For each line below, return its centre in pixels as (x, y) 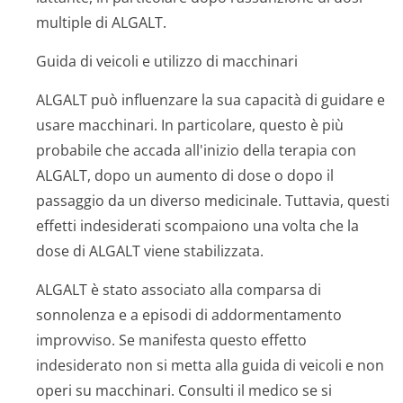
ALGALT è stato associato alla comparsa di (179, 290)
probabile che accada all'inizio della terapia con (196, 150)
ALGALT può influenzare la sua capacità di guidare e (210, 100)
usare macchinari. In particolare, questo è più (190, 125)
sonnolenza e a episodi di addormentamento (189, 315)
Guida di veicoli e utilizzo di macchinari (167, 61)
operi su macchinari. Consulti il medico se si (184, 390)
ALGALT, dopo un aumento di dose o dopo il (185, 175)
